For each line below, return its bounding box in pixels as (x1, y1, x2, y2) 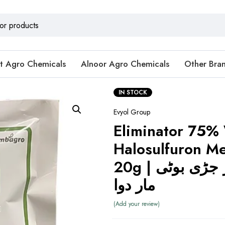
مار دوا (113, 174, 155, 196)
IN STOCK (118, 88, 147, 97)
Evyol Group (113, 107, 150, 117)
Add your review (115, 199, 158, 208)
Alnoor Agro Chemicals (81, 58, 169, 70)
